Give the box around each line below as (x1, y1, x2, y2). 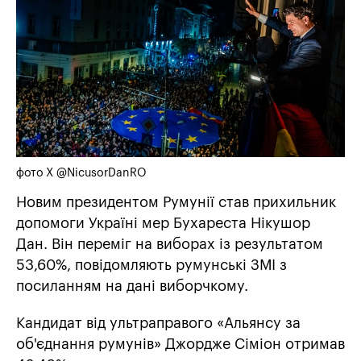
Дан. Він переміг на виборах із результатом (16, 236, 323, 251)
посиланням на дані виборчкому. (16, 278, 248, 293)
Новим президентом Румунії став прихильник (16, 194, 336, 210)
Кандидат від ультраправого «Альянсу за (16, 315, 301, 330)
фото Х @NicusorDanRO (16, 167, 147, 179)
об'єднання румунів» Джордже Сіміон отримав (16, 336, 345, 351)
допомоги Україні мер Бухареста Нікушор (16, 215, 310, 230)
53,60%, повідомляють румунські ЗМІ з (16, 257, 287, 272)
